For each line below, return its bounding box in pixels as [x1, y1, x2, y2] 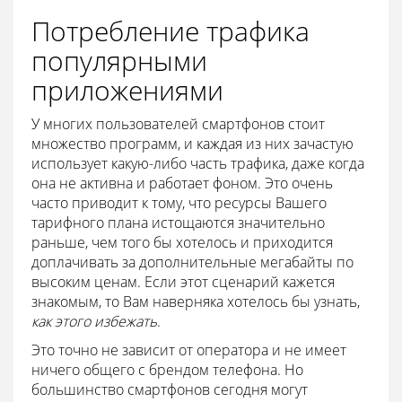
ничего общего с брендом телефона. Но [31, 359, 303, 380]
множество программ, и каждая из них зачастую [31, 133, 354, 153]
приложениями [31, 71, 223, 109]
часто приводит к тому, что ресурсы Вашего [31, 192, 327, 213]
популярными [31, 41, 207, 79]
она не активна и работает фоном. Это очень [31, 172, 333, 193]
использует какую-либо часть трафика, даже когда [31, 153, 364, 173]
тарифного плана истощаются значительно [31, 212, 325, 232]
